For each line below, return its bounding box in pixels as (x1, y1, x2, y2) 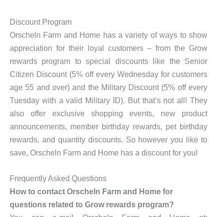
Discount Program (10, 17, 72, 26)
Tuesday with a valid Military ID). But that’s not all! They (10, 95, 207, 105)
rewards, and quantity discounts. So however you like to (10, 135, 207, 144)
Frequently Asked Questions (10, 174, 107, 183)
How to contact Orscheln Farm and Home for (10, 187, 173, 196)
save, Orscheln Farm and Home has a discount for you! (10, 148, 198, 157)
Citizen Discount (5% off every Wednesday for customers (10, 69, 207, 78)
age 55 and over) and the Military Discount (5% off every (10, 82, 207, 92)
